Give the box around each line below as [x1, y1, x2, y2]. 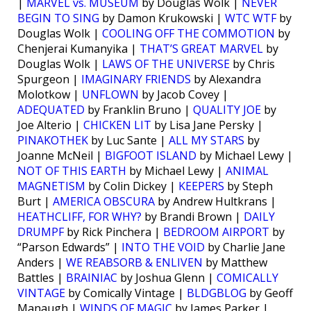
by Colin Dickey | [85, 178, 178, 194]
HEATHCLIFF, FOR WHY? [17, 209, 142, 225]
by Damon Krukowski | [99, 10, 225, 26]
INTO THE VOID [121, 239, 205, 255]
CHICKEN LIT [83, 117, 151, 133]
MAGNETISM [17, 178, 85, 194]
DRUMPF [17, 224, 64, 240]
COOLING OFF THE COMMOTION [102, 26, 275, 42]
